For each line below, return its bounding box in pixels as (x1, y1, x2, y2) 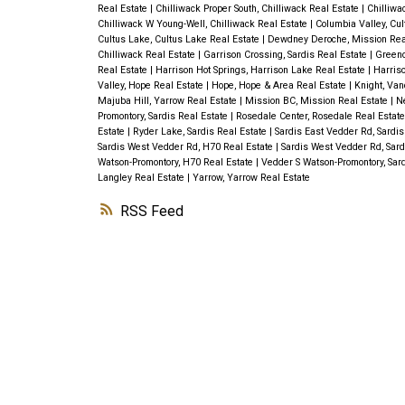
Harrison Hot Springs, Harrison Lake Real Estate (155, 64, 368, 77)
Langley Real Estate (97, 172, 187, 184)
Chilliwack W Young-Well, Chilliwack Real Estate (97, 18, 310, 31)
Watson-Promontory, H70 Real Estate (97, 156, 256, 169)
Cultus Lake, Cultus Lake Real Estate (97, 33, 262, 46)
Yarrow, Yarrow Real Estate (192, 172, 310, 184)
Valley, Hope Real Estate (97, 80, 206, 92)
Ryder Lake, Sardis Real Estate (132, 126, 269, 138)
